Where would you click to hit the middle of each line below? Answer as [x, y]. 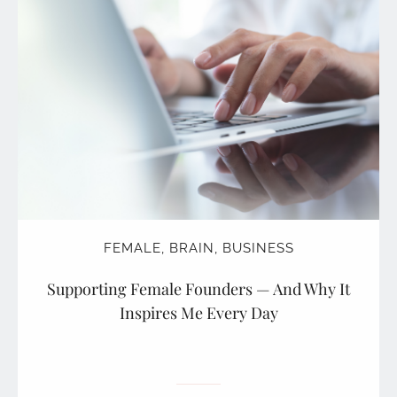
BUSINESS [258, 249]
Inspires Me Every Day [198, 313]
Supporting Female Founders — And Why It [198, 289]
